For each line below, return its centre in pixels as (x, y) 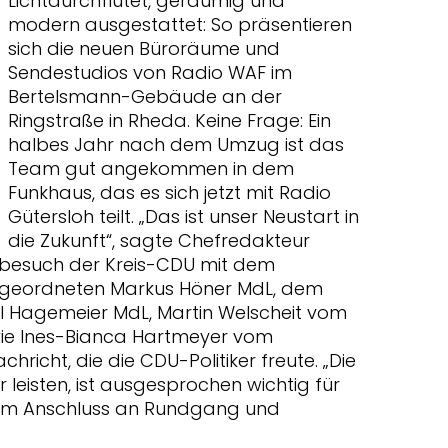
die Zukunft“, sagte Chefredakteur (159, 240)
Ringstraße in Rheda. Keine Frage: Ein (169, 120)
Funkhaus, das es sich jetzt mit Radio (169, 192)
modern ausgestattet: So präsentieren (180, 24)
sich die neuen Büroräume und (144, 48)
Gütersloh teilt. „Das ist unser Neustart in (183, 216)
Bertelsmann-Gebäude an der (145, 96)
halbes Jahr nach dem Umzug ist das (176, 144)
